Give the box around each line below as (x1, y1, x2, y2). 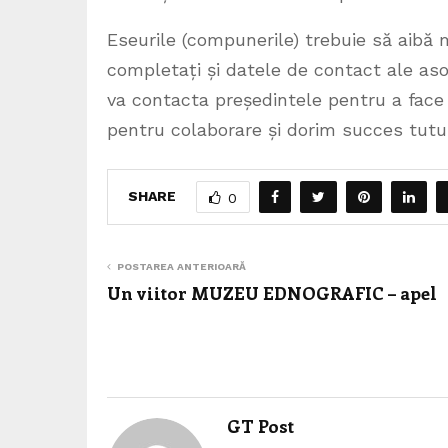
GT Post (227, 414, 294, 438)
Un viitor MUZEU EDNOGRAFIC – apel (107, 281, 437, 305)
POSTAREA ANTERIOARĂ (117, 261, 246, 272)
